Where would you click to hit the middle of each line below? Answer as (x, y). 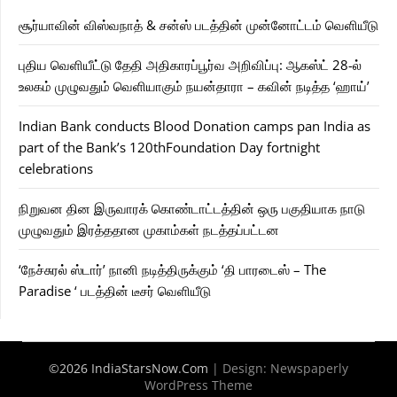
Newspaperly (309, 369)
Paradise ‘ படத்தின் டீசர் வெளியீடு (115, 291)
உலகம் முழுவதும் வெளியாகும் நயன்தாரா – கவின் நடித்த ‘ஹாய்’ (194, 86)
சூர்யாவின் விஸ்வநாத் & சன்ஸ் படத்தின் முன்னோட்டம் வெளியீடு (198, 25)
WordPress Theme (198, 385)
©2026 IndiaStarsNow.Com (130, 369)
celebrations (56, 169)
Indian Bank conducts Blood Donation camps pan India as (195, 126)
